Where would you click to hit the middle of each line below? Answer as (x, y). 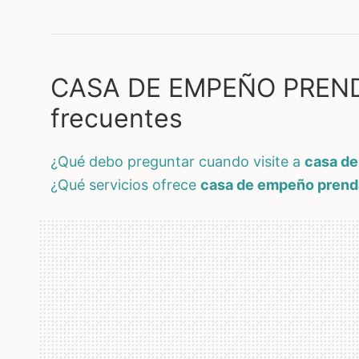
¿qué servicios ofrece (135, 185)
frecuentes (117, 118)
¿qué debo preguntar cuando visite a (187, 161)
